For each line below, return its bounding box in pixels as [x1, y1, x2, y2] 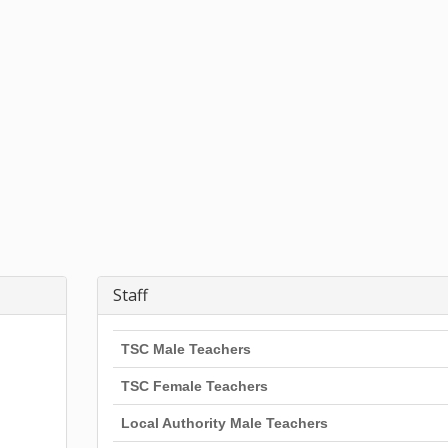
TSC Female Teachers [120, 378, 268, 394]
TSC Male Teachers [120, 341, 251, 357]
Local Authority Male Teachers [120, 415, 328, 431]
